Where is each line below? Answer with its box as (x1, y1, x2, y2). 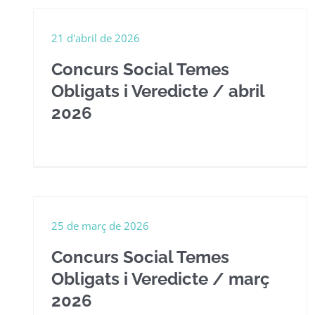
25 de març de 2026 (51, 219, 149, 233)
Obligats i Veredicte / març (51, 269, 270, 289)
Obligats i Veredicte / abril (51, 81, 264, 101)
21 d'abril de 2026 (51, 31, 140, 45)
